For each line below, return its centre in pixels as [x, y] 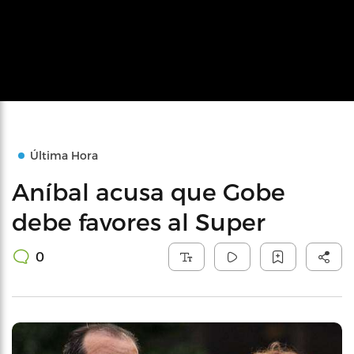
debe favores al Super [139, 221]
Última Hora [64, 155]
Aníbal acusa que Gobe [149, 191]
